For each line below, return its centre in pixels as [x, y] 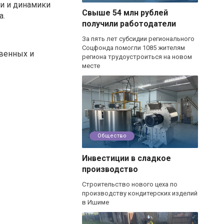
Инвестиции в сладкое [126, 158]
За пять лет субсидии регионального [138, 38]
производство [110, 169]
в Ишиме [95, 202]
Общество [112, 135]
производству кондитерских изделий [140, 193]
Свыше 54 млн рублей [125, 12]
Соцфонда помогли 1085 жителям [133, 47]
